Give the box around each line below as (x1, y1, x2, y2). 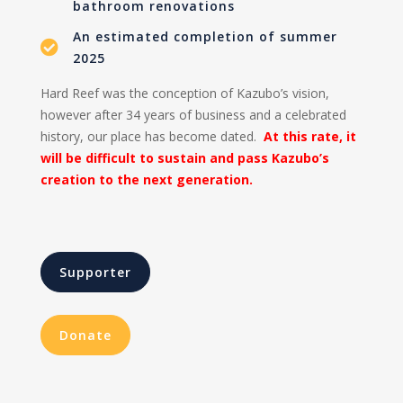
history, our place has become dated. (40, 127, 264, 145)
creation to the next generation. (40, 170, 253, 188)
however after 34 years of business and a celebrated (40, 105, 346, 123)
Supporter (58, 263, 131, 281)
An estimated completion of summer (72, 27, 337, 45)
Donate (58, 326, 112, 344)
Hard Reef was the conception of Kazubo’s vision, (40, 84, 329, 102)
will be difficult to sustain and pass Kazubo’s (40, 148, 329, 166)
